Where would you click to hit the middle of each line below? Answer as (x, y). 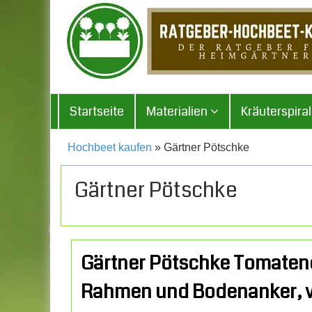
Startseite (97, 111)
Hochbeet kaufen (110, 147)
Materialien (178, 111)
